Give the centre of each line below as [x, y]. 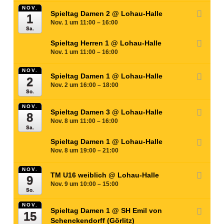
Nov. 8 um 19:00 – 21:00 [85, 151]
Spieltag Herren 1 [81, 43]
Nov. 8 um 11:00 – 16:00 [84, 121]
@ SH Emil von [137, 211]
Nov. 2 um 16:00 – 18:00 [85, 85]
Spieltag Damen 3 [81, 112]
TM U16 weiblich [80, 175]
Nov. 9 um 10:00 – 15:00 [85, 184]
